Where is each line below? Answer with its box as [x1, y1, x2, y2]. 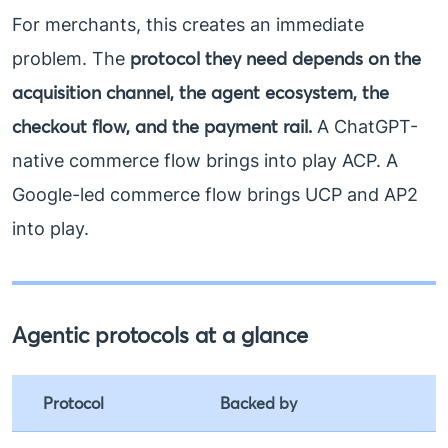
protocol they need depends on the [130, 47, 421, 71]
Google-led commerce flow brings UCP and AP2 [12, 184, 418, 206]
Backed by [220, 393, 297, 414]
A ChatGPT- [312, 116, 418, 138]
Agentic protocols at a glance [12, 321, 308, 350]
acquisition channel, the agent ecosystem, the [12, 81, 389, 105]
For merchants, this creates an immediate [12, 14, 364, 36]
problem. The [12, 48, 130, 70]
